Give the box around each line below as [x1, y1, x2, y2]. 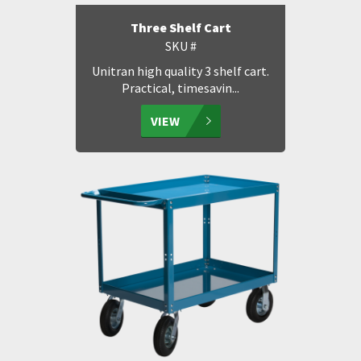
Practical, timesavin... [122, 80, 239, 96]
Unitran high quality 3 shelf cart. [92, 63, 269, 79]
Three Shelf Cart [130, 19, 231, 35]
